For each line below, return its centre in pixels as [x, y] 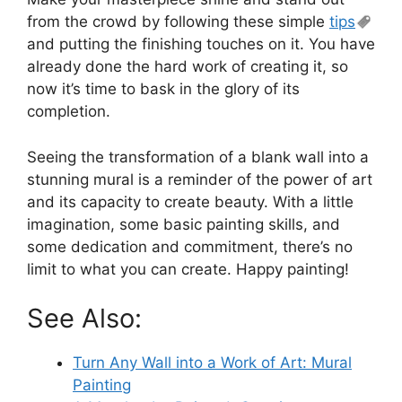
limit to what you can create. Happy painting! [188, 269]
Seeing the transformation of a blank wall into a [198, 157]
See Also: [84, 318]
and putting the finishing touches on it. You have [201, 44]
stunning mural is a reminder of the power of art [200, 179]
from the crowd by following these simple [178, 22]
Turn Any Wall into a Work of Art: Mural [212, 363]
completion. [69, 111]
